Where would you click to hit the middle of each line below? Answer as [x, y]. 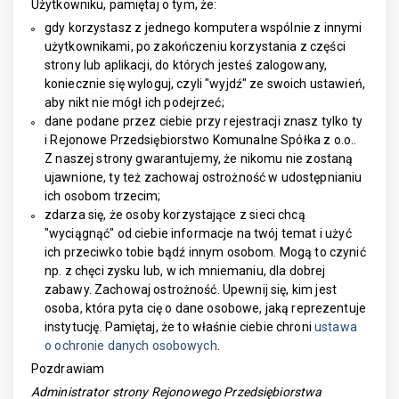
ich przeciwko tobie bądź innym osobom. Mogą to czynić [205, 252]
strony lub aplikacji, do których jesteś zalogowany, [186, 65]
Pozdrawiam [68, 369]
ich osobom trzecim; [103, 196]
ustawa [336, 327]
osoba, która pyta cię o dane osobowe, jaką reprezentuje [205, 308]
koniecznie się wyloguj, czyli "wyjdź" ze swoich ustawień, [205, 84]
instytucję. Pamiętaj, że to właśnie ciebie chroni [180, 327]
